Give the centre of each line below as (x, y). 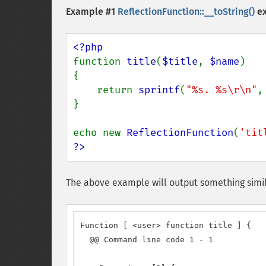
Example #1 (92, 12)
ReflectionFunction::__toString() (186, 12)
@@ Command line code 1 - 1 (147, 240)
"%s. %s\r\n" (221, 90)
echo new (100, 133)
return (118, 90)
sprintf (159, 90)
